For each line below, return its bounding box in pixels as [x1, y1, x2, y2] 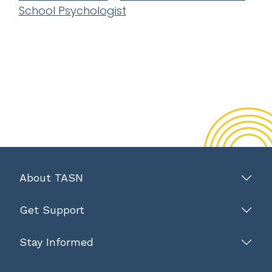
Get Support [19, 203, 84, 216]
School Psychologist [18, 2, 126, 18]
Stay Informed [19, 236, 93, 248]
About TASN [19, 171, 83, 184]
